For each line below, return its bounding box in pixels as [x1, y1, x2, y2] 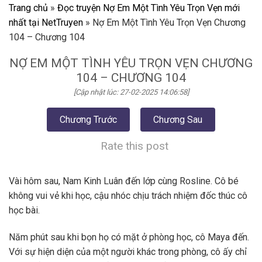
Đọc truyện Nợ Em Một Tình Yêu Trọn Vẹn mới [57, 2, 240, 13]
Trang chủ [9, 2, 48, 13]
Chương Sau [153, 114, 202, 126]
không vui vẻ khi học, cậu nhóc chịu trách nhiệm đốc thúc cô [9, 190, 247, 202]
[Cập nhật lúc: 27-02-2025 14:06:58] [73, 88, 189, 97]
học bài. [9, 205, 40, 216]
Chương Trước [60, 114, 117, 126]
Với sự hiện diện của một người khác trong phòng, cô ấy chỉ [9, 246, 247, 258]
